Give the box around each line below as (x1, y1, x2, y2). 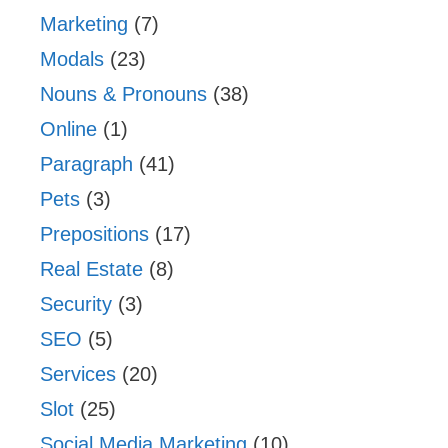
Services (40, 362, 116, 385)
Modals (40, 47, 104, 70)
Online (40, 117, 97, 140)
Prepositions (40, 222, 149, 245)
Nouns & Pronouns (40, 82, 207, 105)
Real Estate (40, 257, 143, 280)
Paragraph (40, 152, 133, 175)
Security (40, 292, 112, 315)
